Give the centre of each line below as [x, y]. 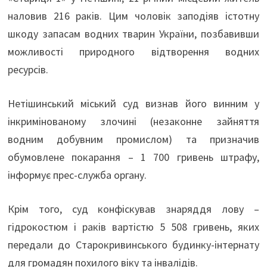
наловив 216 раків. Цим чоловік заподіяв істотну [133, 15]
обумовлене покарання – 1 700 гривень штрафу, [133, 157]
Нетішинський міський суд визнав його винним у [133, 103]
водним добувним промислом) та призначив [133, 139]
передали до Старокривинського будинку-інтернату [133, 244]
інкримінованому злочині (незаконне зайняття [133, 121]
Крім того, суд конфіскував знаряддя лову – [133, 209]
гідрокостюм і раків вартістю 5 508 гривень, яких [133, 226]
